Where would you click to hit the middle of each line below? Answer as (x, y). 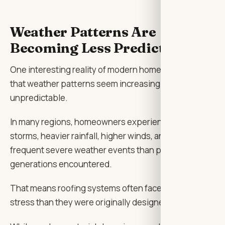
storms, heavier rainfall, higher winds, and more (100, 136)
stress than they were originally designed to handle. (109, 202)
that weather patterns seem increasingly (88, 83)
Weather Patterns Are (83, 32)
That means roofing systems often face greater (101, 188)
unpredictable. (39, 97)
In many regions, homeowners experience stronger (108, 122)
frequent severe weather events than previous (100, 150)
